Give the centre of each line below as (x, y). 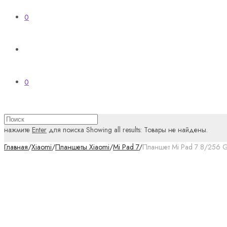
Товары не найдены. (176, 130)
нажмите (18, 130)
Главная (16, 147)
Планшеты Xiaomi (82, 147)
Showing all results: (114, 130)
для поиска (65, 130)
